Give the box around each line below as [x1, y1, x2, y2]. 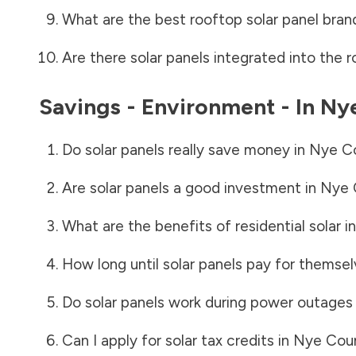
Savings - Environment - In [39, 92, 320, 120]
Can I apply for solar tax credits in [61, 331, 293, 350]
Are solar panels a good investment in [61, 178, 320, 197]
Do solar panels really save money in [61, 140, 309, 159]
